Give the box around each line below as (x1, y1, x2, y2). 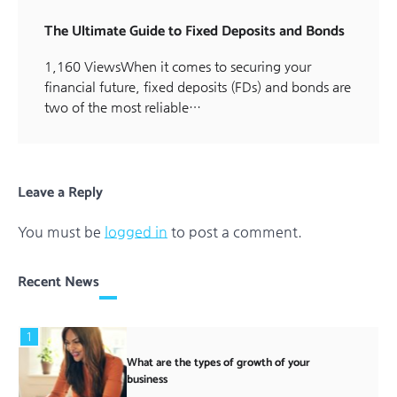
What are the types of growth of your (126, 353, 310, 372)
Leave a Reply (18, 180, 103, 205)
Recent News (18, 269, 99, 294)
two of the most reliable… (44, 98, 201, 114)
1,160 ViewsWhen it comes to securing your (44, 58, 311, 74)
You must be (18, 222, 105, 240)
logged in (105, 222, 167, 240)
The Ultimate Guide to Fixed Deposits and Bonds (44, 19, 345, 43)
